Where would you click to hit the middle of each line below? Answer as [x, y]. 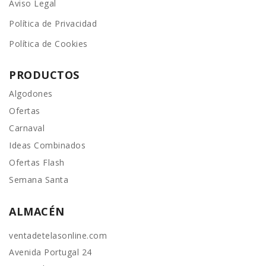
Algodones [31, 94]
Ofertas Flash [37, 163]
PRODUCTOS [44, 75]
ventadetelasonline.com [58, 236]
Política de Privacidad [53, 24]
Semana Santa [39, 180]
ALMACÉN [37, 212]
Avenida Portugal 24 [50, 252]
